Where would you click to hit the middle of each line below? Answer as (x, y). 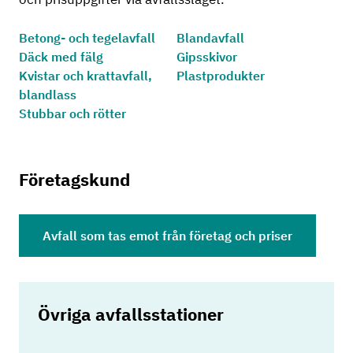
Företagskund (74, 180)
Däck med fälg (61, 57)
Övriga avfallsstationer (131, 314)
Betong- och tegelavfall (87, 38)
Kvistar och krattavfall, (85, 76)
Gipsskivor (207, 57)
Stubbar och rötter (72, 114)
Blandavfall (210, 38)
